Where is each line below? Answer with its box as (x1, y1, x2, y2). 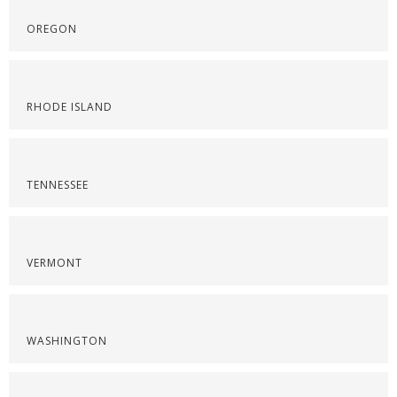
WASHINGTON (27, 333, 107, 348)
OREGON (27, 21, 77, 36)
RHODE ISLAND (27, 99, 113, 114)
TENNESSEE (27, 177, 89, 192)
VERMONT (27, 255, 82, 270)
